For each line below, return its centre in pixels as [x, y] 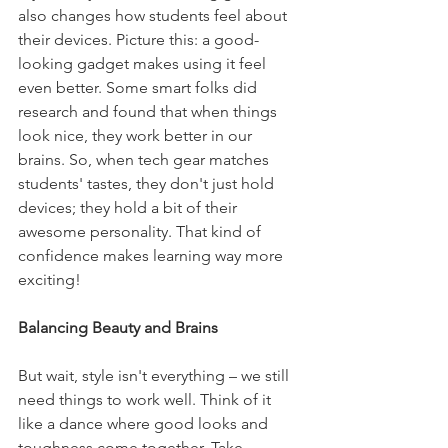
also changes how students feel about [154, 15]
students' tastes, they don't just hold [148, 183]
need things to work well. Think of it [146, 399]
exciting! [49, 279]
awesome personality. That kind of [141, 231]
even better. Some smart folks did [139, 87]
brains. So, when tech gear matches [145, 159]
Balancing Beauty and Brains [118, 327]
